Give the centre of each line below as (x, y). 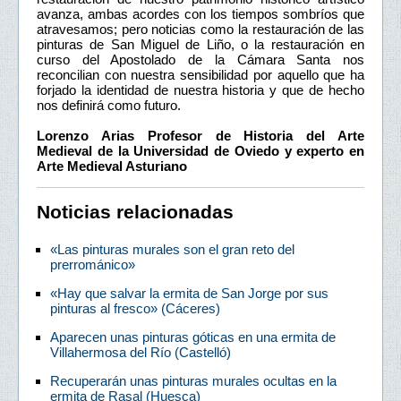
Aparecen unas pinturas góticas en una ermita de (193, 337)
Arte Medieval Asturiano (112, 166)
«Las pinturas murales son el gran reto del (172, 250)
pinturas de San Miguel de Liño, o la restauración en (200, 45)
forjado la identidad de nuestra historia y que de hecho (200, 90)
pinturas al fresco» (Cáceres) (135, 309)
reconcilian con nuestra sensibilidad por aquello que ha (200, 75)
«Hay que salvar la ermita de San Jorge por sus (189, 294)
